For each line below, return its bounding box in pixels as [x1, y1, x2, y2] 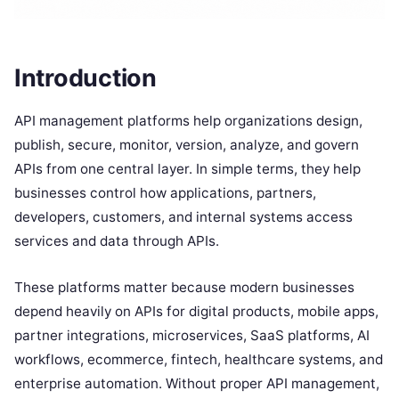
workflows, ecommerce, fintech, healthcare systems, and [14, 350, 383, 368]
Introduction [14, 62, 157, 93]
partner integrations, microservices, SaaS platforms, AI [14, 326, 370, 344]
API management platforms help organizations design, [14, 111, 362, 129]
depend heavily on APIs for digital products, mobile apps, [14, 302, 379, 320]
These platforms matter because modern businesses [14, 278, 354, 296]
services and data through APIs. [14, 232, 219, 249]
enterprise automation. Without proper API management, [14, 374, 379, 392]
